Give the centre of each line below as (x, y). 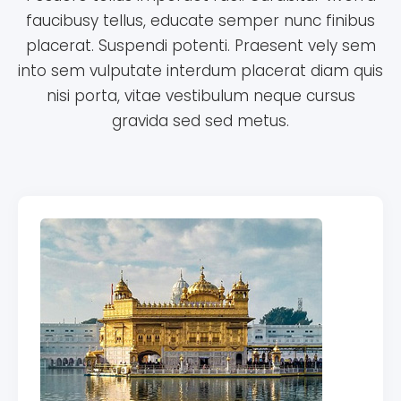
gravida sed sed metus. (200, 121)
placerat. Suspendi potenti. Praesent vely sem (200, 46)
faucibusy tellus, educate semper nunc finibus (200, 21)
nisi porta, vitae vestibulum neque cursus (200, 96)
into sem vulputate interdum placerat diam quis (200, 71)
